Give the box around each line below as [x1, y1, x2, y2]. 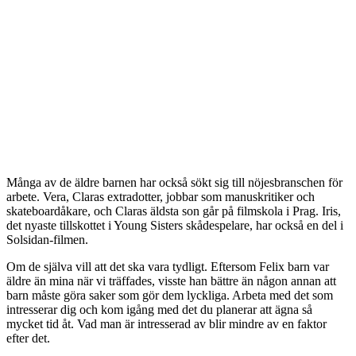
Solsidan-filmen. [6, 233, 88, 247]
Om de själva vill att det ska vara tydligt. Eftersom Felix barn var [6, 260, 329, 274]
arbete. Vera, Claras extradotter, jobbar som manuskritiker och [6, 190, 315, 204]
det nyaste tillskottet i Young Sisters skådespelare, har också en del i [6, 219, 343, 233]
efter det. [6, 331, 50, 346]
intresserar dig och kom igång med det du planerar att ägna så [6, 303, 312, 317]
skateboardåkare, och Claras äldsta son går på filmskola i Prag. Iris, [6, 204, 341, 219]
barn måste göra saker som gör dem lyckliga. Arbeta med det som [6, 288, 333, 303]
